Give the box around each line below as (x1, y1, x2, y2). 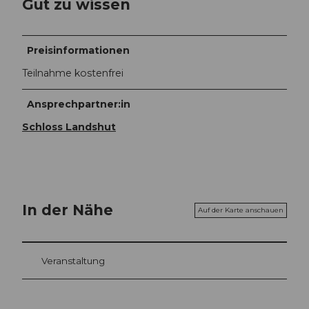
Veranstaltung (41, 255, 105, 266)
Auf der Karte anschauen (198, 205, 283, 215)
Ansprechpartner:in (27, 98, 131, 111)
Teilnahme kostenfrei (22, 67, 123, 80)
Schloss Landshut (22, 121, 116, 134)
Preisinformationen (27, 44, 130, 57)
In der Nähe (22, 201, 113, 219)
